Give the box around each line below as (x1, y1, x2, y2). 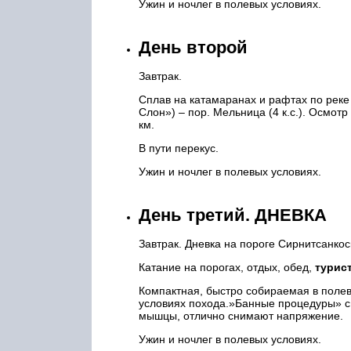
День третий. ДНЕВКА (139, 205, 327, 225)
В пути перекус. (139, 142, 219, 154)
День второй (139, 38, 248, 57)
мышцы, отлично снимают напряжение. (139, 309, 346, 322)
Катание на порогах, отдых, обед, (139, 261, 315, 273)
